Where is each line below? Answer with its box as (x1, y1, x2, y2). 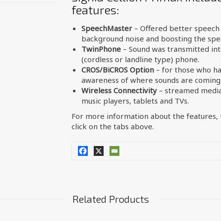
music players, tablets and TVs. (81, 96, 189, 106)
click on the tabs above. (71, 121, 154, 131)
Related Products (72, 193, 149, 205)
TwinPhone (81, 44, 121, 54)
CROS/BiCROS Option (81, 65, 154, 74)
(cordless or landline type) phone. (81, 54, 199, 64)
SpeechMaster (81, 23, 132, 33)
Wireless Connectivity (81, 85, 157, 95)
